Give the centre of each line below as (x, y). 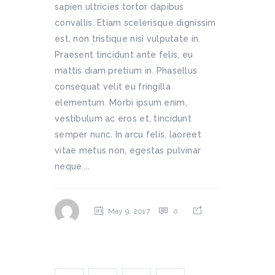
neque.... (72, 166)
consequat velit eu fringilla (113, 86)
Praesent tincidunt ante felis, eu (124, 54)
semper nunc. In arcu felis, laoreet (128, 134)
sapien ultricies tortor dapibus (119, 6)
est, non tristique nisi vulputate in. (128, 38)
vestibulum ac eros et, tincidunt (123, 118)
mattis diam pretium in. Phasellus (126, 70)
